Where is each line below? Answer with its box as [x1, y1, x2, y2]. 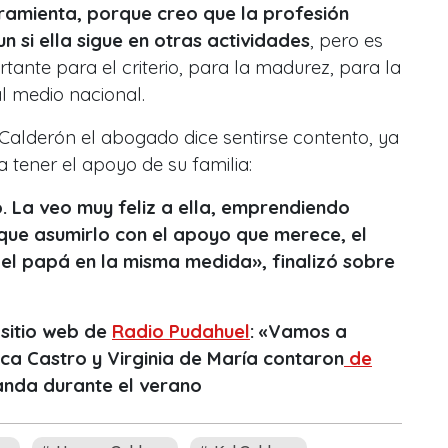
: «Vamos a [250, 319, 347, 343]
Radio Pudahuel [112, 319, 250, 343]
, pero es [310, 28, 383, 52]
